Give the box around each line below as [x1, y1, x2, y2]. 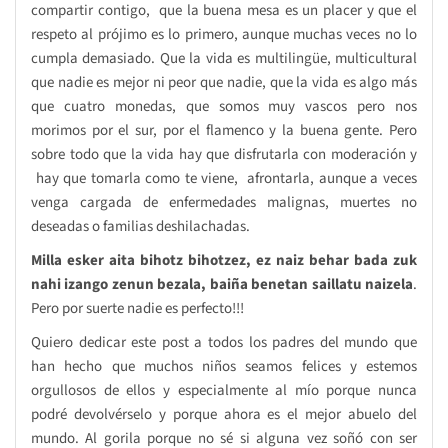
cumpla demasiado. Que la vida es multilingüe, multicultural [31, 47, 417, 69]
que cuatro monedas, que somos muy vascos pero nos [31, 95, 417, 117]
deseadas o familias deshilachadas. [31, 215, 250, 237]
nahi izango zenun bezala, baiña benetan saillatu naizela [31, 273, 413, 295]
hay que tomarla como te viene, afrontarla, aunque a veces [31, 167, 417, 189]
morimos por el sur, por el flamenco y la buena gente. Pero [31, 119, 417, 141]
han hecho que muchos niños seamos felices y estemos [31, 355, 417, 377]
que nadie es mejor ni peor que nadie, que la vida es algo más [31, 71, 417, 93]
